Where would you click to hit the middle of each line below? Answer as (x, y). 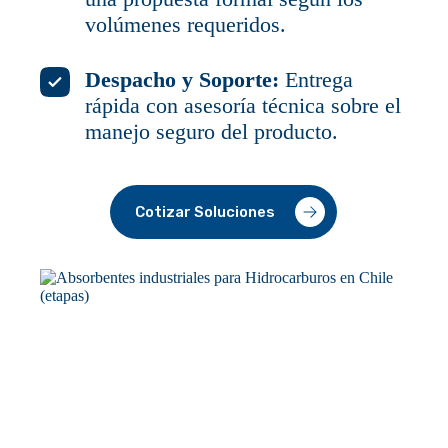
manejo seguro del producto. (212, 131)
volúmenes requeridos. (186, 24)
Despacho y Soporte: (182, 79)
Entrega (316, 79)
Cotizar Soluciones (205, 212)
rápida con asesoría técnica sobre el (243, 105)
